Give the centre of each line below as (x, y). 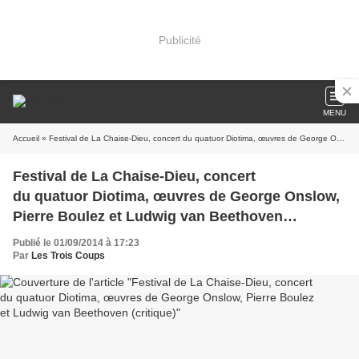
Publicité (179, 40)
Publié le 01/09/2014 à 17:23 (76, 243)
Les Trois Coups (68, 256)
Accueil (26, 138)
